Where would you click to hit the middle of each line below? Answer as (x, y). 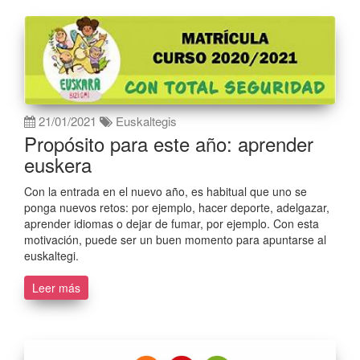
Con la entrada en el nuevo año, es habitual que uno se (166, 191)
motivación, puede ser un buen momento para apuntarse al (175, 239)
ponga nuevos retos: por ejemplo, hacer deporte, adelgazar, (177, 207)
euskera (58, 164)
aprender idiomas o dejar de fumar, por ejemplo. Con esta (172, 223)
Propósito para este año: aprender (169, 143)
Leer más (56, 287)
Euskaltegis (146, 121)
